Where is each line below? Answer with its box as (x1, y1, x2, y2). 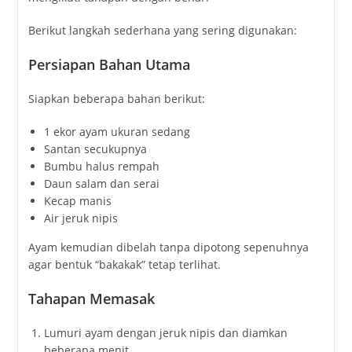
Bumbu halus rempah (43, 158, 159, 174)
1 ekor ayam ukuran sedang (43, 123, 190, 139)
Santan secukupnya (43, 141, 147, 156)
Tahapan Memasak (27, 288, 155, 308)
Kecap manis (43, 192, 112, 208)
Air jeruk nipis (43, 210, 118, 225)
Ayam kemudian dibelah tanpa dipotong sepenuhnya (27, 239, 309, 255)
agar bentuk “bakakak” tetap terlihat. (27, 256, 221, 272)
